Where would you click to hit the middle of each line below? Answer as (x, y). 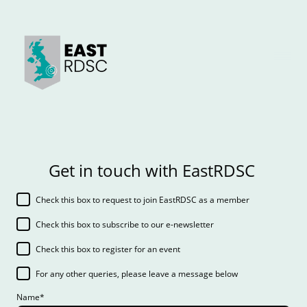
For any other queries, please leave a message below (137, 273)
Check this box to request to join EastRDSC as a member (143, 199)
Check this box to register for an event (108, 249)
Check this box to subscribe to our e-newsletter (125, 224)
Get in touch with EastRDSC (153, 171)
